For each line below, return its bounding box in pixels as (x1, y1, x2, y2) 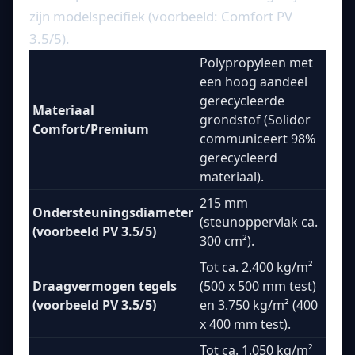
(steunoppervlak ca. (200, 212, 318, 231)
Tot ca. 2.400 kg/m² (200, 258, 313, 276)
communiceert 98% (200, 129, 315, 147)
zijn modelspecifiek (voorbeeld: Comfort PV (29, 6, 292, 25)
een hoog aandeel (200, 72, 307, 90)
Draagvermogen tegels (32, 277, 177, 295)
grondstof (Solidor (200, 110, 311, 128)
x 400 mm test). (200, 315, 291, 333)
